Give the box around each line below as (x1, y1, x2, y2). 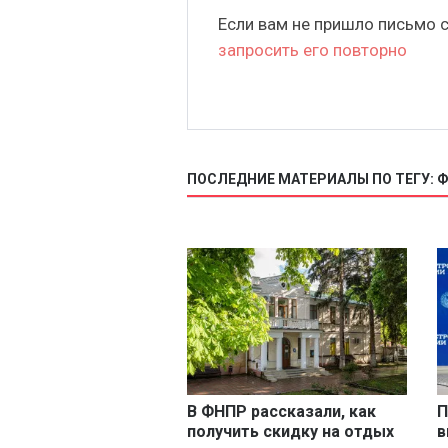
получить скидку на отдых (187, 422, 394, 442)
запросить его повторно (218, 40, 407, 61)
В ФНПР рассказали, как (187, 402, 376, 422)
